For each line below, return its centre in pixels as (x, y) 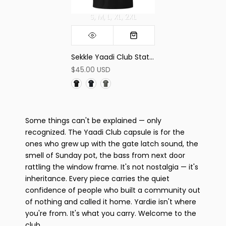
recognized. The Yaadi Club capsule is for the (105, 132)
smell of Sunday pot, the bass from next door (105, 156)
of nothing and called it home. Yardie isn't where (111, 202)
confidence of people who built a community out (113, 190)
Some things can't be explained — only (93, 121)
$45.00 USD (91, 70)
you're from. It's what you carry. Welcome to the (111, 214)
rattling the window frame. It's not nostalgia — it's (112, 167)
